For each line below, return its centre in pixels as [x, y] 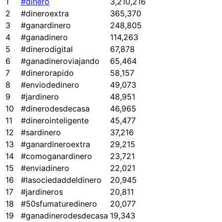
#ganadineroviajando [60, 61]
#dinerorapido [47, 73]
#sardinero [41, 133]
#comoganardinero [56, 156]
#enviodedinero [50, 85]
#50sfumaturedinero [59, 204]
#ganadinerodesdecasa [64, 216]
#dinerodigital [47, 49]
